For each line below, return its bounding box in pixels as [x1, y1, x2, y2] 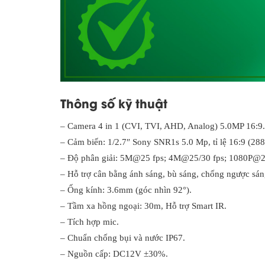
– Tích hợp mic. [60, 217, 119, 227]
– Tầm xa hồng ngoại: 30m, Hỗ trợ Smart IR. [60, 201, 227, 211]
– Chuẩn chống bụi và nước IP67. [60, 233, 185, 243]
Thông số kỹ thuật [60, 94, 167, 112]
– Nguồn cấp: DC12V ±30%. [60, 249, 168, 259]
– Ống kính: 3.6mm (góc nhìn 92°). [60, 185, 192, 195]
